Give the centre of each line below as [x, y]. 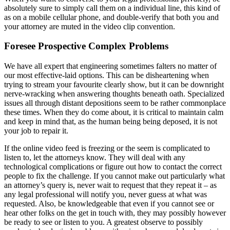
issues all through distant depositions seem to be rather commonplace [115, 103]
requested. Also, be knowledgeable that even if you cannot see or [109, 204]
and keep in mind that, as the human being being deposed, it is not [111, 122]
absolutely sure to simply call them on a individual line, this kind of [112, 8]
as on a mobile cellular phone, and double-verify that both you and [111, 17]
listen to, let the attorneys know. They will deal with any [95, 158]
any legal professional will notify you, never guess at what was [106, 195]
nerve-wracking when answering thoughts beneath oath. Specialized [114, 94]
